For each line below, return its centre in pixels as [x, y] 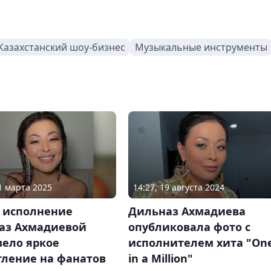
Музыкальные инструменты [201, 47]
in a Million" [160, 259]
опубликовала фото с [189, 227]
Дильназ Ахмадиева [187, 211]
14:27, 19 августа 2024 [178, 188]
